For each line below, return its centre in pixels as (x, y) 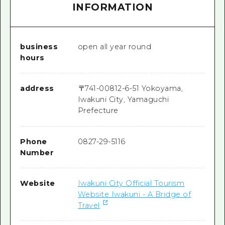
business (39, 47)
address (37, 89)
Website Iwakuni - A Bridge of (134, 194)
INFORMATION (113, 7)
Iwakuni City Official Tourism (131, 183)
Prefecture (98, 111)
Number (37, 152)
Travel (89, 205)
